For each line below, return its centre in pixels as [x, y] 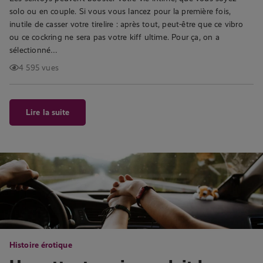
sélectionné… [34, 50]
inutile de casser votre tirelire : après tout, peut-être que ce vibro [126, 24]
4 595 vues [39, 68]
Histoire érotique [41, 245]
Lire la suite [48, 112]
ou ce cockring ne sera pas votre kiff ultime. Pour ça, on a [114, 37]
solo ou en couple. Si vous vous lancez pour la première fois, [120, 11]
